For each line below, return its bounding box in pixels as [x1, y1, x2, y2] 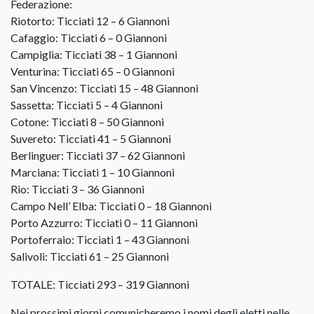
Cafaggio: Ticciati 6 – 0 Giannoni [11, 31, 167, 45]
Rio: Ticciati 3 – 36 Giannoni [11, 182, 144, 196]
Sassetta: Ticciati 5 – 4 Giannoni [11, 98, 163, 112]
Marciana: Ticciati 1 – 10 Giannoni [11, 165, 175, 179]
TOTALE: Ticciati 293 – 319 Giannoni [11, 278, 189, 292]
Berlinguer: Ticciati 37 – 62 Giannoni [11, 149, 185, 163]
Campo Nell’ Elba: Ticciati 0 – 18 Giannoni [11, 199, 212, 213]
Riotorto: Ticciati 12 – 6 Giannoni [11, 14, 170, 28]
